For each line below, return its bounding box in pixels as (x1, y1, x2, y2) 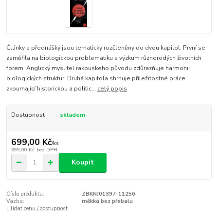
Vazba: (6, 197, 25, 205)
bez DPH (36, 146, 57, 154)
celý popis (97, 84, 127, 92)
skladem (59, 110, 85, 119)
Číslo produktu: (6, 190, 45, 198)
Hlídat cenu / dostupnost (6, 204, 68, 212)
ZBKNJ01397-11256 (81, 190, 135, 198)
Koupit (71, 158, 94, 167)
